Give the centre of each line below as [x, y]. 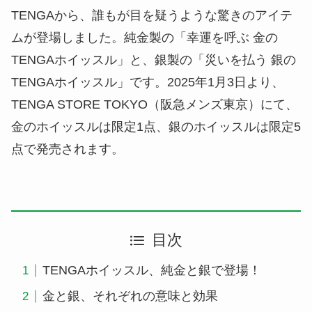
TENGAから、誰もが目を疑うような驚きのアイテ [152, 16]
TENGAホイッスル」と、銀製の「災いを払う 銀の [154, 60]
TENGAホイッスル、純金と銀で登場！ [151, 271]
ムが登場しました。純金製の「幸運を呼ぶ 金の [145, 38]
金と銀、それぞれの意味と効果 [130, 296]
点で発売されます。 [68, 149]
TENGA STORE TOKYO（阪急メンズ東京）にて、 [155, 105]
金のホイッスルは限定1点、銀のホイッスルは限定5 [156, 127]
